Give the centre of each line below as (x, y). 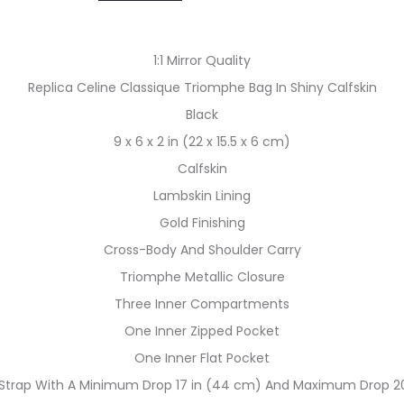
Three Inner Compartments (202, 304)
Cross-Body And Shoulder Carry (202, 250)
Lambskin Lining (202, 196)
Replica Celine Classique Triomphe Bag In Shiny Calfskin (202, 87)
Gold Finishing (202, 223)
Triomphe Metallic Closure (202, 277)
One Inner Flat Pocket (202, 358)
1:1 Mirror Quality (202, 60)
